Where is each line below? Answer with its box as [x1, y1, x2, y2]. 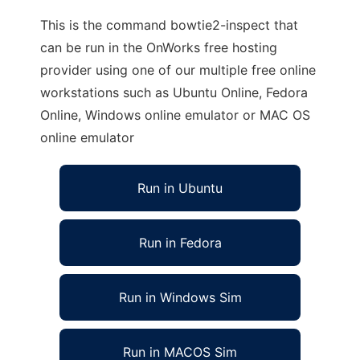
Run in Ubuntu [137, 180, 223, 196]
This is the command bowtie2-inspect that [40, 17, 298, 33]
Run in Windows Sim [118, 289, 242, 305]
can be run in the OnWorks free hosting [40, 39, 277, 55]
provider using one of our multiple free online [40, 62, 316, 78]
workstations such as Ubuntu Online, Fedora [40, 84, 308, 100]
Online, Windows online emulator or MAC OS [40, 107, 310, 123]
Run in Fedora [138, 235, 222, 251]
